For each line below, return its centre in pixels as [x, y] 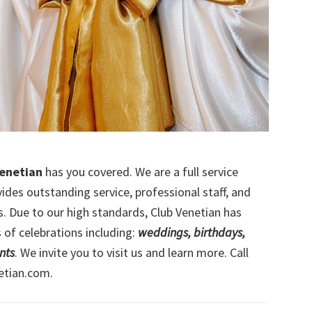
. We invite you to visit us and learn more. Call [132, 252]
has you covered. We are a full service [140, 171]
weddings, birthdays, [192, 232]
